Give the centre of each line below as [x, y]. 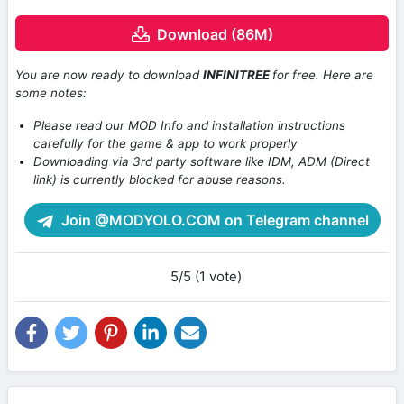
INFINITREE [238, 75]
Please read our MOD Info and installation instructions [189, 126]
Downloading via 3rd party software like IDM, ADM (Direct [202, 162]
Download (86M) [215, 35]
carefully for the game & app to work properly [165, 144]
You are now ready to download [109, 75]
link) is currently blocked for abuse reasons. [160, 180]
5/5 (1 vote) [206, 277]
